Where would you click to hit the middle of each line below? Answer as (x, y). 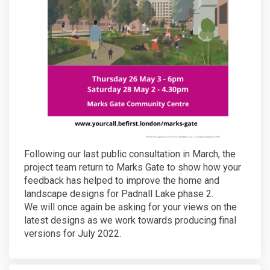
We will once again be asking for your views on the (130, 207)
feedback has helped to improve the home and (122, 181)
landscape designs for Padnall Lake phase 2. (119, 194)
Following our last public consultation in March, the (130, 154)
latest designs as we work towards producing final (130, 221)
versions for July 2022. (73, 234)
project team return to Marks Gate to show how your (133, 168)
